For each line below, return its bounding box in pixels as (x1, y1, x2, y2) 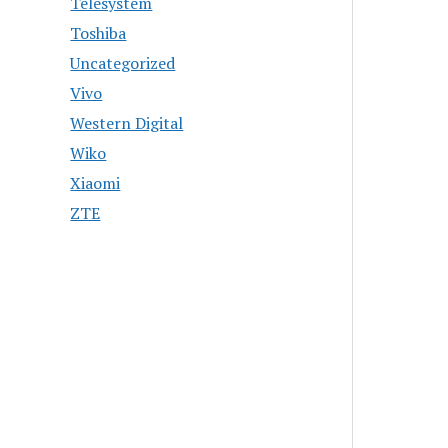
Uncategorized (70, 51, 176, 74)
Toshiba (70, 21, 127, 44)
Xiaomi (70, 171, 121, 194)
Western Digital (70, 111, 184, 134)
